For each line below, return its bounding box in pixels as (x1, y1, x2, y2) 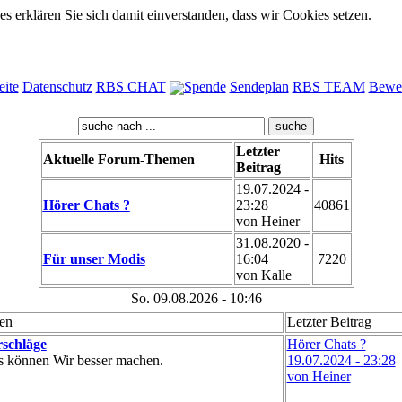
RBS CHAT (95, 79, 166, 94)
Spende (183, 79, 226, 94)
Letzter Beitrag (286, 314, 371, 329)
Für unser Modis (42, 251, 145, 267)
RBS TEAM (292, 79, 365, 94)
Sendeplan (229, 79, 289, 94)
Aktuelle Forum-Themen (42, 152, 195, 167)
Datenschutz (22, 79, 92, 94)
